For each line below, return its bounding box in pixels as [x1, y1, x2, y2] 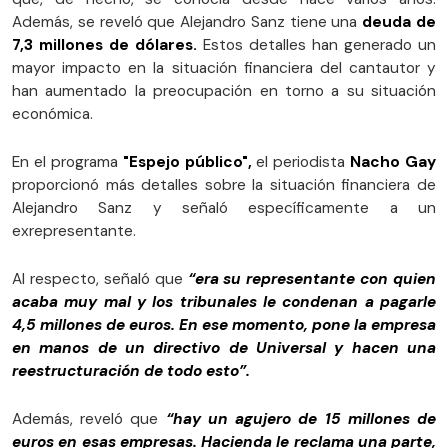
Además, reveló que [12, 409, 166, 430]
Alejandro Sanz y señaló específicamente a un [12, 198, 436, 219]
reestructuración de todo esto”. [12, 361, 250, 382]
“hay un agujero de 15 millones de [165, 409, 437, 430]
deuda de [362, 12, 437, 33]
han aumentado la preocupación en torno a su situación [12, 81, 436, 102]
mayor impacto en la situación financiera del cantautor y [12, 58, 436, 79]
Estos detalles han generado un [197, 35, 436, 56]
